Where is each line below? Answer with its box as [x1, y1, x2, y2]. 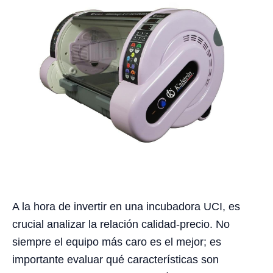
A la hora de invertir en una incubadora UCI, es [12, 200, 240, 213]
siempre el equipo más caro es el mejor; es [12, 235, 221, 248]
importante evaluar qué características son [12, 253, 219, 266]
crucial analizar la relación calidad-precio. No [12, 218, 230, 230]
